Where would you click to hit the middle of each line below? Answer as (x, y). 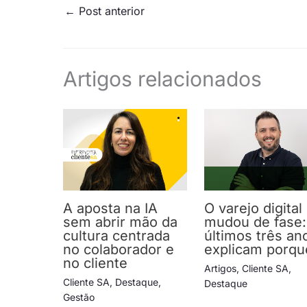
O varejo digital (254, 209)
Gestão (79, 297)
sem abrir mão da (120, 222)
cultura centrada (116, 236)
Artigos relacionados (162, 79)
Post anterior (110, 11)
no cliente (95, 263)
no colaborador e (119, 250)
